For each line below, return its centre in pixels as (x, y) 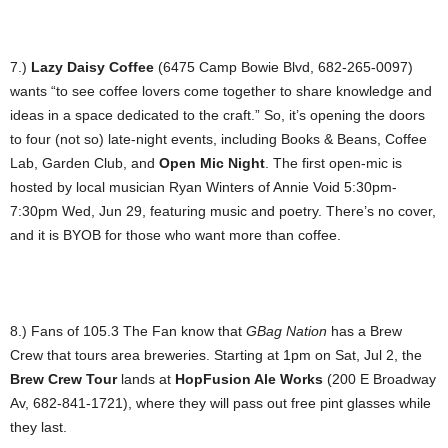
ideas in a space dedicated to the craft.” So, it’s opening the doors (217, 115)
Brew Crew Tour (63, 379)
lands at (146, 379)
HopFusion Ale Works (249, 379)
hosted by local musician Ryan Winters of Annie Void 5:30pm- (203, 187)
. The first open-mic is (333, 163)
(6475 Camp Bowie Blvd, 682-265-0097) (283, 67)
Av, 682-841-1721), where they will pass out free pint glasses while (220, 403)
